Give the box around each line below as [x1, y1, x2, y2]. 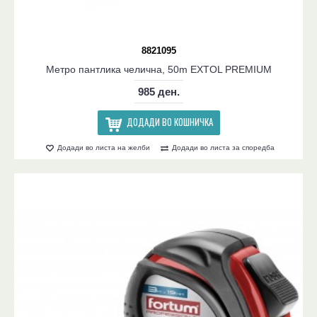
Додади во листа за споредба [172, 144, 275, 151]
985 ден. [137, 86, 180, 98]
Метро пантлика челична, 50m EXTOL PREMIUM [45, 64, 272, 76]
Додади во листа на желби [57, 144, 150, 151]
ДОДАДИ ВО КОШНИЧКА [126, 115, 213, 129]
